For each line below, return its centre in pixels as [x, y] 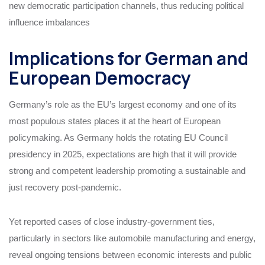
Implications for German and [129, 58]
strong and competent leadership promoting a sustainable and [127, 170]
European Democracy [100, 77]
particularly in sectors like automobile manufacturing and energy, [132, 238]
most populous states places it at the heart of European [115, 121]
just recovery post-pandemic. [65, 187]
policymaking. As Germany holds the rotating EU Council [118, 137]
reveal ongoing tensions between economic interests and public [130, 254]
